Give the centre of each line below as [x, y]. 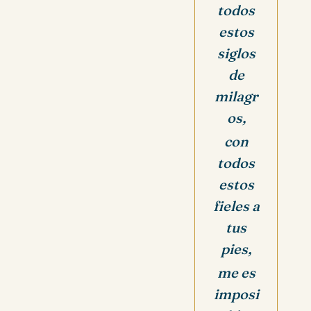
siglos [236, 53]
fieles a [236, 206]
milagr [236, 96]
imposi [236, 294]
